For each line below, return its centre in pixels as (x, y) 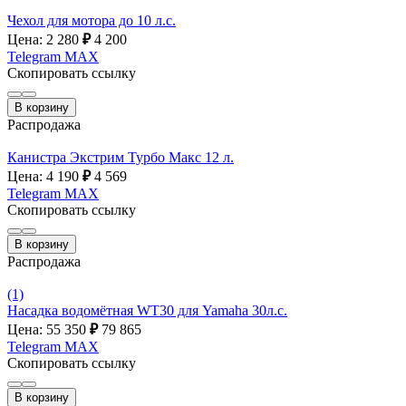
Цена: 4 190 (45, 176)
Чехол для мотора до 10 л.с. (92, 20)
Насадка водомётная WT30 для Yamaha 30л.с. (147, 310)
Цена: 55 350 (48, 329)
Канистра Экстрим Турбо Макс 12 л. (121, 157)
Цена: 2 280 (45, 39)
